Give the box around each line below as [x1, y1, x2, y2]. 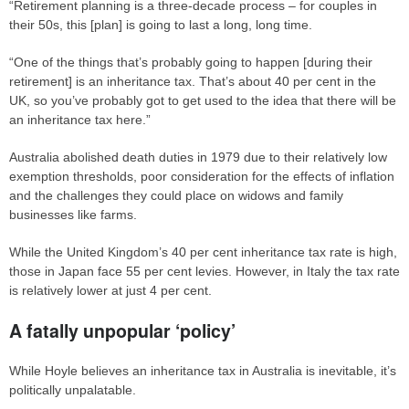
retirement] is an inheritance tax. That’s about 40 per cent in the [9, 74, 376, 89]
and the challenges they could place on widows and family [9, 188, 343, 203]
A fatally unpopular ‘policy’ [9, 318, 236, 343]
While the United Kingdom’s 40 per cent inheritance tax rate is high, [9, 245, 397, 259]
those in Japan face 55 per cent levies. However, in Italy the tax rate [9, 264, 400, 278]
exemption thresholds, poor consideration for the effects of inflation [9, 169, 394, 184]
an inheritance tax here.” [9, 112, 151, 127]
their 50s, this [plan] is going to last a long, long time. [9, 17, 312, 32]
